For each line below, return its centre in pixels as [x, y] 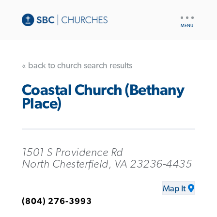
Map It [174, 189]
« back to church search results [77, 66]
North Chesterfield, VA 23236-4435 [107, 164]
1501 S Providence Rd [72, 152]
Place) [41, 104]
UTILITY [190, 15]
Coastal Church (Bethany [103, 91]
